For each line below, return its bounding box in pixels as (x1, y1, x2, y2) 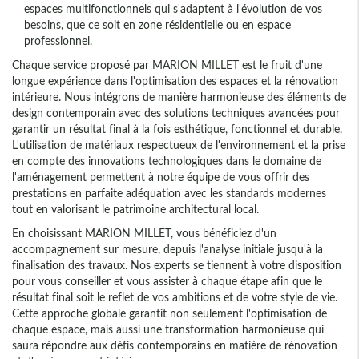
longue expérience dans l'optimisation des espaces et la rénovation (12, 74, 338, 88)
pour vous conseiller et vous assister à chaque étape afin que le (12, 274, 322, 288)
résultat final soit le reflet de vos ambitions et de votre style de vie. (12, 290, 337, 305)
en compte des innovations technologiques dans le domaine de (12, 154, 321, 168)
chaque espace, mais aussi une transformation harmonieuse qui (12, 322, 324, 337)
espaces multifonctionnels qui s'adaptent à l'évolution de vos (24, 2, 322, 16)
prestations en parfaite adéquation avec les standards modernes (12, 186, 326, 200)
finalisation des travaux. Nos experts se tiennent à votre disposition (12, 258, 341, 272)
